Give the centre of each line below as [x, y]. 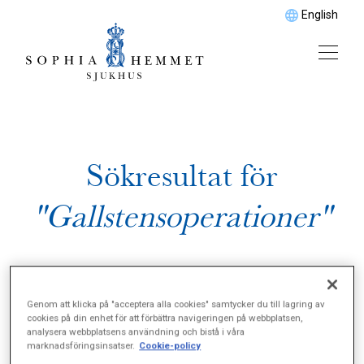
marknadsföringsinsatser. [81, 346]
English [320, 15]
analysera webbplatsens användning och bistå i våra [136, 332]
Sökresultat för [182, 176]
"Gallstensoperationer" [182, 217]
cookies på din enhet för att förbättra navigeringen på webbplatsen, [165, 318]
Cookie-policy [170, 346]
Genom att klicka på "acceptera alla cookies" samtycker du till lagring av [176, 304]
